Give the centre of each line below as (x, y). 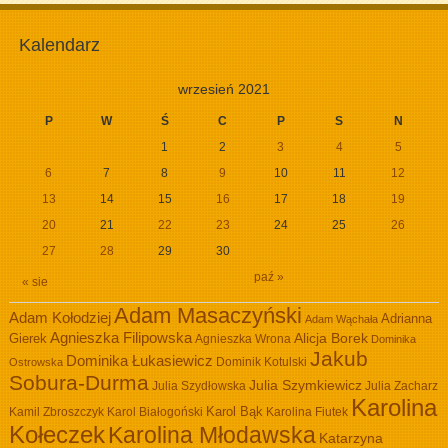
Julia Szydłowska (198, 386)
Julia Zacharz (401, 386)
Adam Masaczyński (207, 315)
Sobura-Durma (78, 382)
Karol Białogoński (154, 412)
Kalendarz (59, 45)
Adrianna (406, 318)
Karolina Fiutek (306, 412)
